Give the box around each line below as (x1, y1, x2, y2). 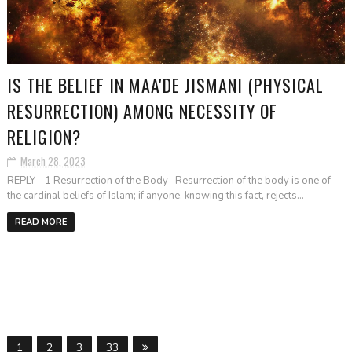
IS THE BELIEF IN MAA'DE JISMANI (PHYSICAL (6, 72, 324, 97)
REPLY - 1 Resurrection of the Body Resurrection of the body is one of (6, 174, 331, 188)
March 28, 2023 (20, 153, 86, 169)
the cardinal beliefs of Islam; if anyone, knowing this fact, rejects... (6, 189, 304, 203)
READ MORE (14, 216, 67, 228)
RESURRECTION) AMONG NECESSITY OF (6, 98, 277, 123)
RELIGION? (6, 124, 81, 149)
